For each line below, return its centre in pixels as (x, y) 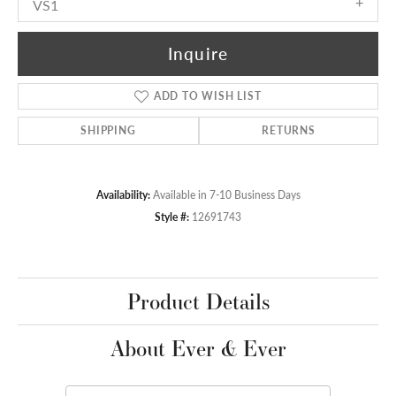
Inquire (198, 54)
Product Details (198, 301)
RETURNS (289, 130)
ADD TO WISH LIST (207, 95)
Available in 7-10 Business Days (226, 194)
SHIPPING (108, 130)
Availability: (123, 194)
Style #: (172, 216)
